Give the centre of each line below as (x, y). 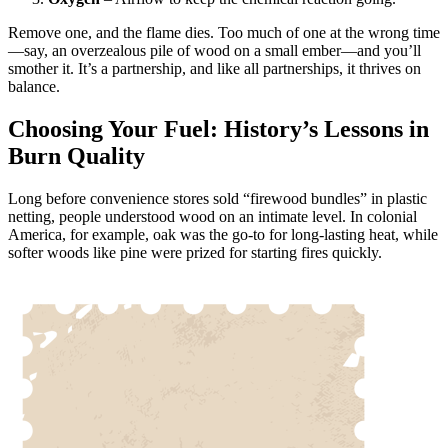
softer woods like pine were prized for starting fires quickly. (195, 252)
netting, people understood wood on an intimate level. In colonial (212, 216)
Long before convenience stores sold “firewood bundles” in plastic (217, 198)
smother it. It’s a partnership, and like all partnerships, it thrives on (214, 68)
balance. (34, 86)
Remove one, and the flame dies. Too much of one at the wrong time (224, 32)
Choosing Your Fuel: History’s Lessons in (218, 128)
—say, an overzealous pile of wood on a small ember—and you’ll (214, 50)
